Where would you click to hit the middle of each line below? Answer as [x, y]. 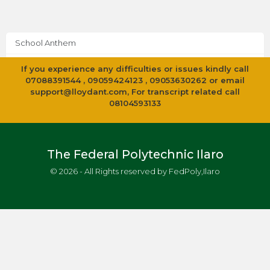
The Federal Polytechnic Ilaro [135, 155]
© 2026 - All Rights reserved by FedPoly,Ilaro [135, 171]
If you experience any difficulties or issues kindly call [135, 69]
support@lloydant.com [79, 92]
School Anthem [46, 42]
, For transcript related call [184, 92]
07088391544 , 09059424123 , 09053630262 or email [135, 80]
